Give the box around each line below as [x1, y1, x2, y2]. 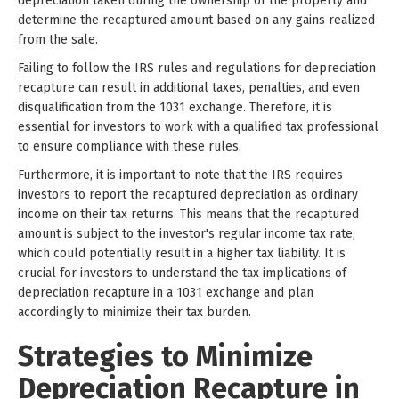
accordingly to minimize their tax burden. [18, 304, 251, 320]
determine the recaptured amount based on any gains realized [18, 12, 375, 28]
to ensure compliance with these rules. [18, 138, 241, 154]
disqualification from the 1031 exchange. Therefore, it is [18, 99, 332, 115]
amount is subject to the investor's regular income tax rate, [18, 225, 355, 241]
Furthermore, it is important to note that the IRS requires [18, 167, 343, 183]
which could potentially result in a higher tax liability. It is [18, 245, 346, 261]
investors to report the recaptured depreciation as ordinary [18, 186, 358, 202]
